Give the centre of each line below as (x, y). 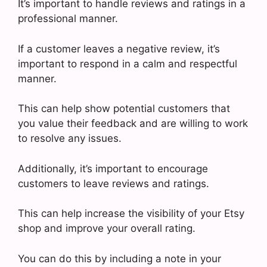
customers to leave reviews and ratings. (114, 183)
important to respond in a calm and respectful (128, 63)
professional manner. (68, 18)
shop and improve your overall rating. (107, 228)
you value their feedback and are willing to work (133, 123)
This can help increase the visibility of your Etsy (131, 213)
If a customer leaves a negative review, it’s (119, 49)
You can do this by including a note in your (119, 258)
